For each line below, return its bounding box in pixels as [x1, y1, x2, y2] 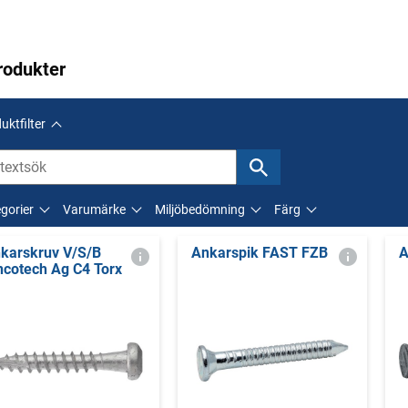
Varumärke [63, 202, 126, 217]
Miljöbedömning [155, 202, 245, 217]
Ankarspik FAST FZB [190, 244, 328, 261]
